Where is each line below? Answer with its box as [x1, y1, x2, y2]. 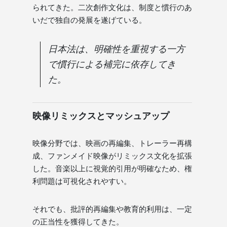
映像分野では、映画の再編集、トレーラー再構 [32, 138, 192, 147]
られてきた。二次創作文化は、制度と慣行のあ [32, 3, 192, 12]
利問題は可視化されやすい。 [32, 176, 131, 185]
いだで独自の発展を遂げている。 [32, 15, 146, 24]
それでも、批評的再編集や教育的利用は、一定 [32, 204, 192, 213]
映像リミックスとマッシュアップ [32, 110, 169, 121]
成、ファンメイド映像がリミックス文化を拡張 [32, 151, 192, 160]
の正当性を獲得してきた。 [32, 217, 124, 226]
